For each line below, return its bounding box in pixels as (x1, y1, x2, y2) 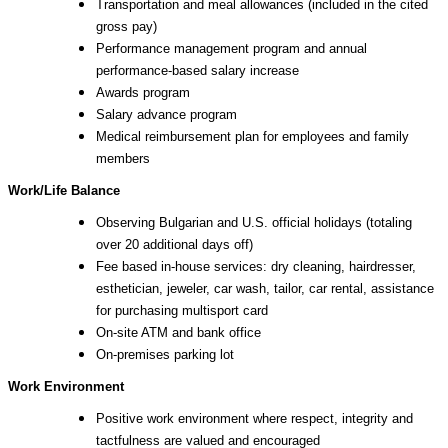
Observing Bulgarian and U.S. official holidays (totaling (96, 215, 412, 230)
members (96, 151, 150, 166)
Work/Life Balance (8, 183, 120, 198)
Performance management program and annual (96, 41, 367, 56)
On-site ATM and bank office (96, 325, 261, 340)
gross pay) (96, 19, 157, 34)
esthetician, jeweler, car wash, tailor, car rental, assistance (96, 281, 434, 296)
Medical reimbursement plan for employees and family (96, 129, 409, 144)
